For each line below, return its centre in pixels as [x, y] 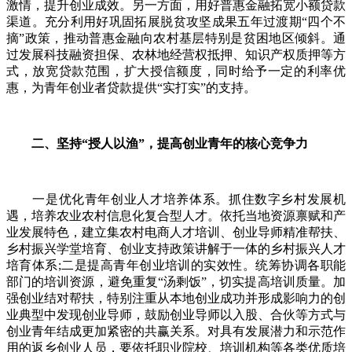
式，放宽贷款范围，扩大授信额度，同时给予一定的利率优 [176, 71]
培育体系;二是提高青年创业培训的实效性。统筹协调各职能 [176, 265]
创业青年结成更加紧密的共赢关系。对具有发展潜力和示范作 [176, 331]
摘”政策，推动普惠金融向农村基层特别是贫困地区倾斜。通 [176, 38]
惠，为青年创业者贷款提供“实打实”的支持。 [131, 87]
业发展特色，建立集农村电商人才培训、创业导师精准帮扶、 [176, 232]
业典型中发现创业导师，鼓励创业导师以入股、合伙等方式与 [176, 314]
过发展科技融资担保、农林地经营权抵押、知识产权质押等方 [176, 54]
